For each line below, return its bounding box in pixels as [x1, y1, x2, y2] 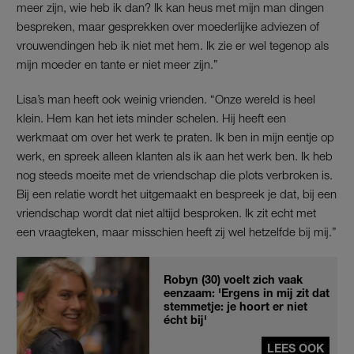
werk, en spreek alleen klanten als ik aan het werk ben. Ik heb [17, 148, 333, 163]
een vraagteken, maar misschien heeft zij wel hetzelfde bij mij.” [17, 224, 337, 239]
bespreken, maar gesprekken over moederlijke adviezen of [17, 18, 319, 33]
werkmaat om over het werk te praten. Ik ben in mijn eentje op [17, 129, 334, 144]
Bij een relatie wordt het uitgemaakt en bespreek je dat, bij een [17, 186, 337, 201]
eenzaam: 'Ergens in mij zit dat [164, 285, 330, 299]
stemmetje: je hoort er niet [164, 299, 307, 313]
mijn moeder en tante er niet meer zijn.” [17, 56, 218, 71]
